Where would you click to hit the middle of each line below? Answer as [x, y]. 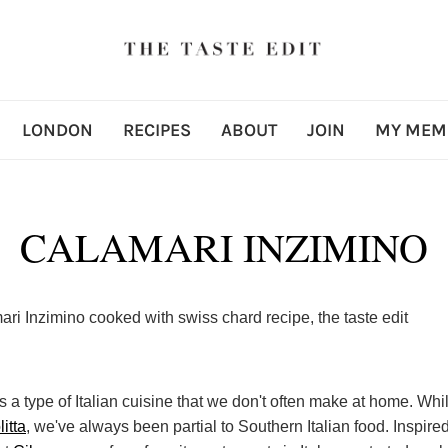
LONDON [57, 130]
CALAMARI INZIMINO [224, 246]
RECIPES [156, 130]
